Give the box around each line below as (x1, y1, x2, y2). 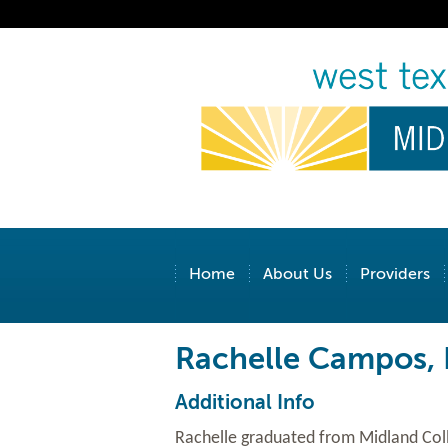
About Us (262, 265, 332, 283)
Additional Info (174, 391, 315, 414)
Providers (359, 265, 430, 283)
